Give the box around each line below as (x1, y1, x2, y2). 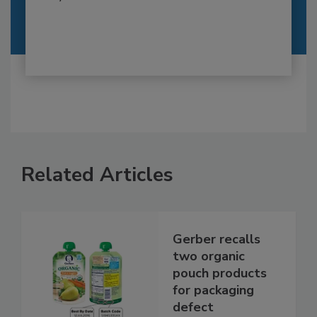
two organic (173, 248, 245, 265)
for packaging (173, 282, 254, 299)
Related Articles (21, 161, 173, 188)
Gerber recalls (173, 231, 260, 248)
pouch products (173, 265, 267, 282)
